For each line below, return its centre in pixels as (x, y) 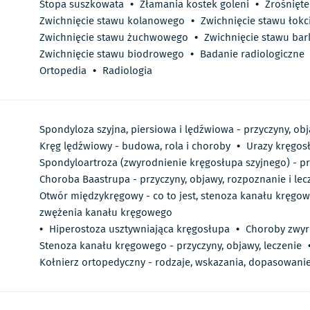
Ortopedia (63, 71)
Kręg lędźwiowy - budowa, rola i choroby (135, 146)
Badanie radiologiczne (252, 54)
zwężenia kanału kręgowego (106, 213)
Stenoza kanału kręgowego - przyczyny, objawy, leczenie (171, 246)
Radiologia (127, 71)
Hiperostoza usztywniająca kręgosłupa (139, 229)
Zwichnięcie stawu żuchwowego (114, 38)
